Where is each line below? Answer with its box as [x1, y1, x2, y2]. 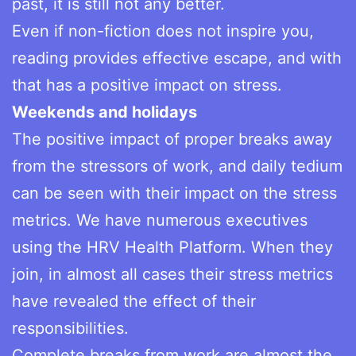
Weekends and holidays [12, 102, 197, 122]
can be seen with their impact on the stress [12, 183, 337, 203]
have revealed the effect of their [12, 291, 256, 311]
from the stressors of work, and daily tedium [12, 156, 342, 176]
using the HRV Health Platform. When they [12, 237, 333, 257]
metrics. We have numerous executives [12, 210, 308, 230]
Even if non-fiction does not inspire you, [12, 21, 314, 41]
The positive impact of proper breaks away [12, 129, 332, 149]
